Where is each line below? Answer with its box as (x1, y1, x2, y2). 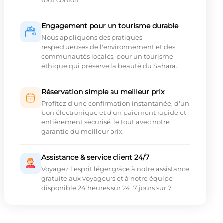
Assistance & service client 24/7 (41, 153, 149, 162)
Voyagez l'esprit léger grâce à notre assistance (41, 165, 189, 173)
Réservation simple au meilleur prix (41, 87, 164, 97)
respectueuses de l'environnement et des (41, 43, 175, 51)
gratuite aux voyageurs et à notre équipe (41, 174, 173, 183)
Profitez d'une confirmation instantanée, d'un (41, 99, 189, 108)
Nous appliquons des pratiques (41, 33, 142, 42)
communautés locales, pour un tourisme (41, 52, 173, 61)
